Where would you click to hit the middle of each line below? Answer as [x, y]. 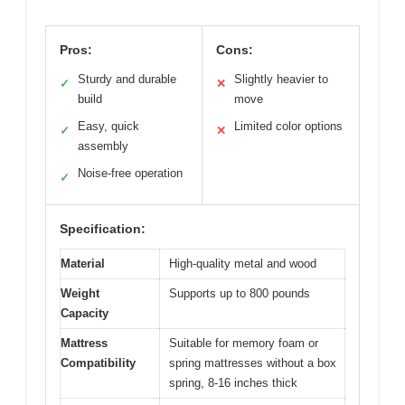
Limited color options [288, 127]
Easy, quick [108, 127]
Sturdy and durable [127, 80]
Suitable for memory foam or [244, 344]
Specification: [103, 229]
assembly [103, 146]
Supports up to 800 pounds [240, 294]
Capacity [85, 314]
